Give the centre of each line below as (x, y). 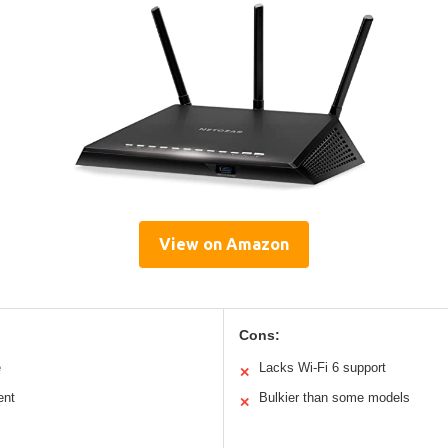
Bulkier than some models (334, 397)
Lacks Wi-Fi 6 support (322, 367)
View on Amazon (224, 243)
